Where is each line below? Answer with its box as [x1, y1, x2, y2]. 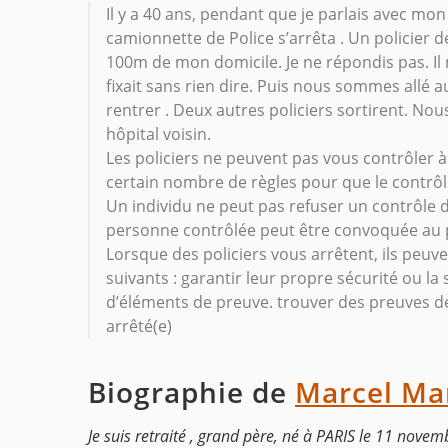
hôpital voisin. [106, 123, 211, 146]
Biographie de [88, 373, 295, 412]
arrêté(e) [106, 315, 172, 338]
